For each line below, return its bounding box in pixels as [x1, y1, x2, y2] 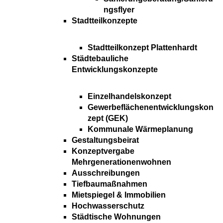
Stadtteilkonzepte [72, 16, 137, 25]
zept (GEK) [88, 114, 128, 123]
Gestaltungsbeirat [72, 136, 139, 145]
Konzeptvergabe [72, 147, 134, 156]
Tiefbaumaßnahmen [72, 180, 147, 189]
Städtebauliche [72, 54, 128, 63]
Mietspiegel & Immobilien [72, 191, 166, 200]
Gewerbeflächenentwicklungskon [88, 103, 214, 112]
